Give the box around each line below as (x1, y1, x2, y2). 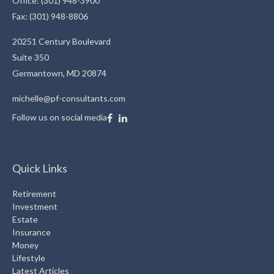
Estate (12, 214, 38, 225)
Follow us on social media (12, 112, 107, 123)
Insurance (12, 227, 51, 238)
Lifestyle (12, 253, 45, 264)
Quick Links (12, 161, 67, 176)
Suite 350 (12, 52, 49, 63)
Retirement (12, 188, 56, 199)
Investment (12, 201, 57, 212)
